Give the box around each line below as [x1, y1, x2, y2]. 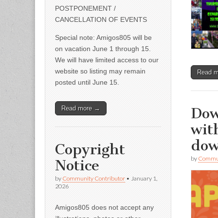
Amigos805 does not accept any [55, 203, 154, 211]
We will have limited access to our [55, 55, 159, 64]
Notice [55, 156, 99, 174]
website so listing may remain [55, 67, 145, 75]
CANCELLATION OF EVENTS [55, 15, 147, 23]
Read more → [61, 104, 100, 112]
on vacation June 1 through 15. [55, 44, 151, 53]
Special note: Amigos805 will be [55, 33, 152, 41]
